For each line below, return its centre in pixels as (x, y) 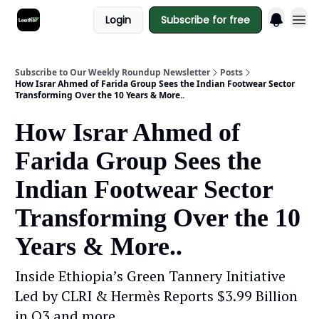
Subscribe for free (205, 20)
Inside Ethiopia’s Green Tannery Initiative (150, 276)
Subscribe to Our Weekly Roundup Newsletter (113, 72)
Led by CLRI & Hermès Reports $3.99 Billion (156, 296)
